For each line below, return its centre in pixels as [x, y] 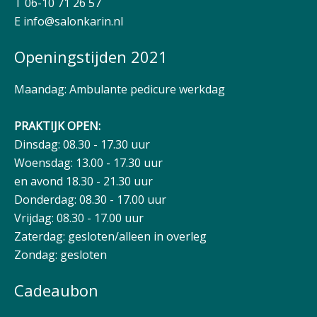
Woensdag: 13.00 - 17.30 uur [88, 163]
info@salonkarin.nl [73, 21]
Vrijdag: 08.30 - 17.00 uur [79, 218]
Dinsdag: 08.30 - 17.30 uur [82, 144]
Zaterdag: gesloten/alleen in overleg [110, 236]
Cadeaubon [56, 290]
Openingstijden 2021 [91, 57]
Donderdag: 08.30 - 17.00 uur [90, 200]
